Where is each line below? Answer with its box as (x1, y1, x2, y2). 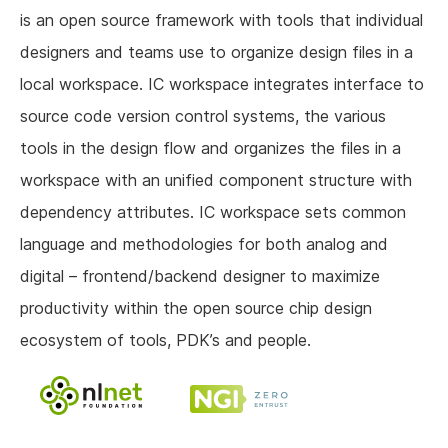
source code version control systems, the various (20, 106, 386, 127)
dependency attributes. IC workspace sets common (20, 202, 406, 223)
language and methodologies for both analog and (20, 234, 388, 255)
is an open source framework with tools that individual (20, 10, 423, 31)
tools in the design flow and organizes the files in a (20, 138, 401, 159)
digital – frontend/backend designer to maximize (20, 266, 380, 287)
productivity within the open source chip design (20, 298, 372, 319)
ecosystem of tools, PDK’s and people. (20, 330, 311, 351)
